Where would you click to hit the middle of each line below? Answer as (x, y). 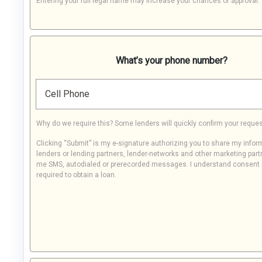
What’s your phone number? (171, 61)
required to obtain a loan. (76, 175)
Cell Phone (67, 94)
